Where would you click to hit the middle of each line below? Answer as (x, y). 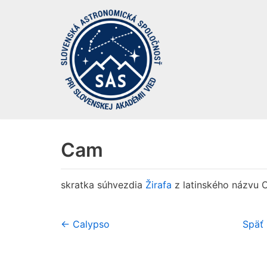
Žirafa (159, 184)
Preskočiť (33, 33)
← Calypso (85, 224)
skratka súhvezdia (103, 184)
